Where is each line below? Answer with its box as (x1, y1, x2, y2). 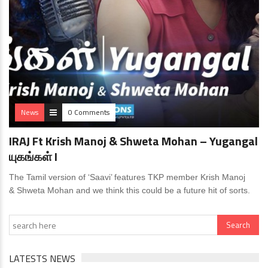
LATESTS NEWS (9, 251, 75, 266)
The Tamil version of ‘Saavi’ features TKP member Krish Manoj (9, 172, 245, 182)
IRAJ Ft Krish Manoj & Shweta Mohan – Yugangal (9, 132, 258, 150)
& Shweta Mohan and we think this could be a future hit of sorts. (9, 185, 250, 195)
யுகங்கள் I (9, 147, 57, 166)
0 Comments (68, 106, 109, 118)
